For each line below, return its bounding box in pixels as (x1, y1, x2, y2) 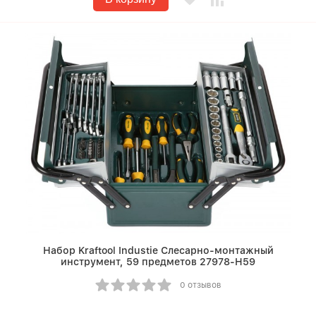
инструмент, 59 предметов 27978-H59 (61, 256, 255, 268)
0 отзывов (179, 280, 221, 291)
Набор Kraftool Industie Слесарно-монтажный (42, 245, 274, 257)
